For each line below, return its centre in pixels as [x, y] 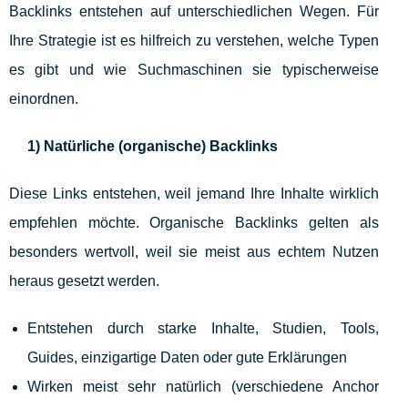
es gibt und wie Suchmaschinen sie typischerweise [194, 70]
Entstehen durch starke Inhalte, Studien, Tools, [203, 329]
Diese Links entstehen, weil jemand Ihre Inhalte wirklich [194, 194]
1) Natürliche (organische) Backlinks [153, 147]
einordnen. [44, 99]
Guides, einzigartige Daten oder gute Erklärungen [187, 358]
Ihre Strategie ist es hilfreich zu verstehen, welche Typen [194, 41]
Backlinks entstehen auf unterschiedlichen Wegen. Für [194, 12]
